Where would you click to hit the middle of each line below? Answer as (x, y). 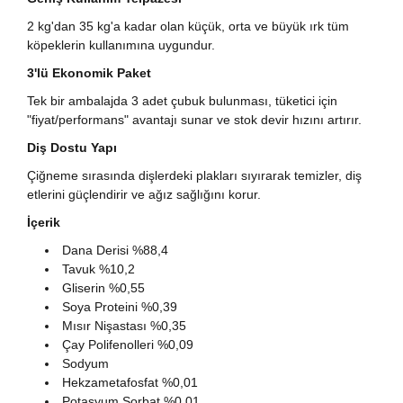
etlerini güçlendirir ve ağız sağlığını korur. (144, 194)
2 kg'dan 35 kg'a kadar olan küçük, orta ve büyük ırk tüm (188, 26)
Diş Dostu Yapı (72, 148)
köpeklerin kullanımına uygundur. (121, 45)
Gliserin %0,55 (103, 288)
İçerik (44, 222)
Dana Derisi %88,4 (115, 250)
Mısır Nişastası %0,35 (124, 326)
